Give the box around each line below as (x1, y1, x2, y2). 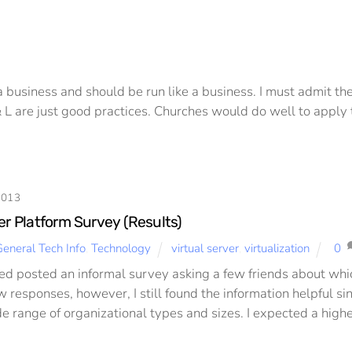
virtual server (171, 240, 240, 257)
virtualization (244, 240, 310, 257)
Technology (90, 240, 151, 257)
